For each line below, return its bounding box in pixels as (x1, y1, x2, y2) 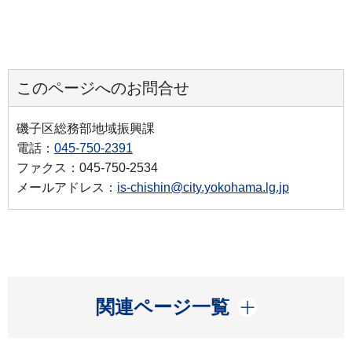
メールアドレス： (16, 180, 117, 194)
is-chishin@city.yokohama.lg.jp (117, 180, 289, 194)
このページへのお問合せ (16, 79, 189, 97)
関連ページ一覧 (95, 295, 229, 317)
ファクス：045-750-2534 (16, 160, 158, 174)
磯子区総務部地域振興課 (16, 121, 155, 135)
